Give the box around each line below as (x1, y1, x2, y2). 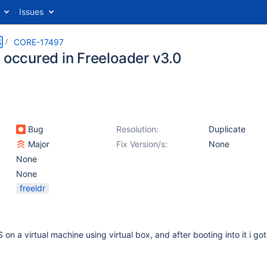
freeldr (20, 183, 45, 193)
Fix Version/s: (116, 139, 167, 149)
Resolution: (116, 124, 159, 134)
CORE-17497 (14, 37, 64, 47)
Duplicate (209, 124, 246, 134)
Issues (19, 7, 44, 17)
